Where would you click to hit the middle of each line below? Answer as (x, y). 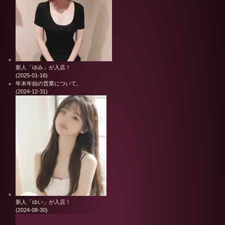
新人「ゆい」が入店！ (43, 202)
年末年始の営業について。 (49, 83)
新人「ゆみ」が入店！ (43, 67)
